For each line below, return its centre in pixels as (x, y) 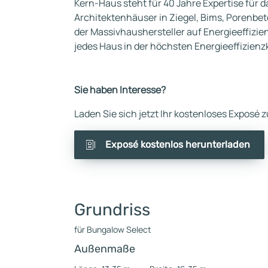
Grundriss (112, 210)
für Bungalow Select (113, 229)
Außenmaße (105, 249)
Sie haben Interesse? (120, 90)
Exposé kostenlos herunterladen (178, 144)
